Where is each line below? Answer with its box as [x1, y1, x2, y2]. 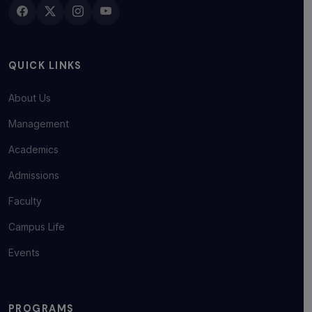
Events [8, 246, 40, 258]
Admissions [8, 169, 59, 181]
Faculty [8, 194, 42, 207]
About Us [8, 91, 51, 104]
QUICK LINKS [8, 58, 82, 72]
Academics [8, 143, 58, 155]
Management [8, 117, 69, 130]
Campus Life [8, 220, 65, 233]
